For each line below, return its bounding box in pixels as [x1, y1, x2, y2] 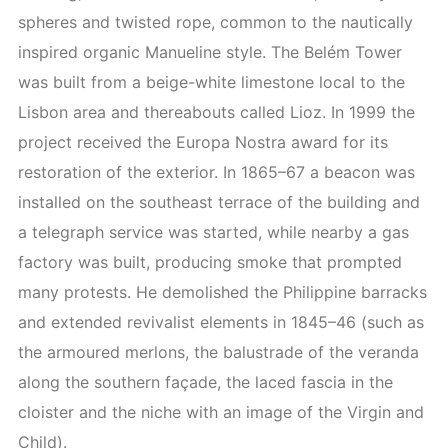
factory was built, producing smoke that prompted [18, 252, 402, 272]
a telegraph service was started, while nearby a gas [18, 222, 409, 242]
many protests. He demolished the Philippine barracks [18, 282, 427, 302]
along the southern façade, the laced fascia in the [18, 372, 393, 392]
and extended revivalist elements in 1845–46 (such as [18, 312, 424, 332]
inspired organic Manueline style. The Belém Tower [18, 42, 402, 62]
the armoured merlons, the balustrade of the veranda [18, 342, 419, 362]
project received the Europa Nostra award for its [18, 132, 388, 152]
